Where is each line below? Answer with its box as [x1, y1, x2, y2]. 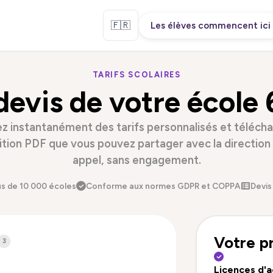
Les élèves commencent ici [151, 19, 271, 31]
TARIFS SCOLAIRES [92, 70, 181, 80]
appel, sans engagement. [72, 154, 201, 168]
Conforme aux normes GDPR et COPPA [85, 181, 241, 191]
